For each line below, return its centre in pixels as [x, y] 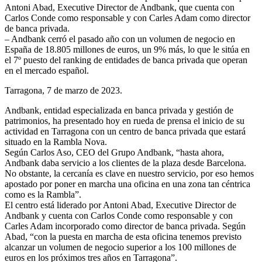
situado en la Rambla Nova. [56, 142]
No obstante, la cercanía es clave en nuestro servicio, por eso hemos [129, 173]
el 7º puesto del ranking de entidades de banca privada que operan [126, 60]
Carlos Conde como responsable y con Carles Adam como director [127, 18]
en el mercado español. [47, 70]
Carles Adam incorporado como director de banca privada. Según [125, 226]
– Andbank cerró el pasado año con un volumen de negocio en [120, 39]
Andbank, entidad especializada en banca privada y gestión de [119, 110]
